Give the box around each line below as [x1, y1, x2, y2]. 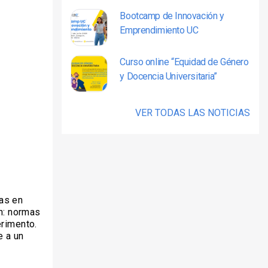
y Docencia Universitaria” [120, 71, 218, 82]
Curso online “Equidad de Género [120, 56, 249, 68]
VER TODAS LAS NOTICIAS [135, 107, 250, 118]
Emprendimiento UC [120, 25, 199, 36]
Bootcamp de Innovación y [120, 10, 224, 22]
